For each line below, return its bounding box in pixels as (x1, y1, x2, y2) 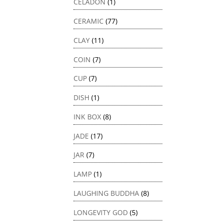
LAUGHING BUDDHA (74, 188, 140, 198)
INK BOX (74, 111, 102, 121)
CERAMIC (74, 16, 104, 26)
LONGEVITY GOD (74, 207, 128, 217)
